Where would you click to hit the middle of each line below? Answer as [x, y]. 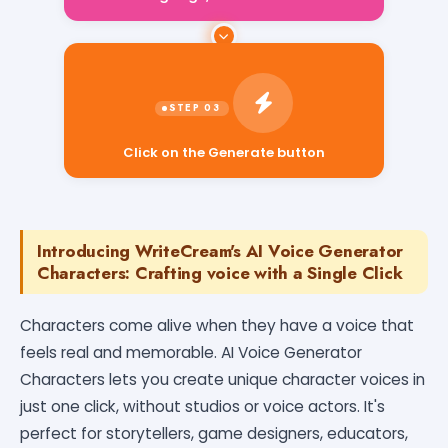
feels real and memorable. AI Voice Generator [191, 352]
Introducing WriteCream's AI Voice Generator [220, 250]
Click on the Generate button [224, 152]
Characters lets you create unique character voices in [222, 379]
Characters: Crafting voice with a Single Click [220, 272]
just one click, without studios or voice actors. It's [202, 406]
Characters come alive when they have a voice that [217, 325]
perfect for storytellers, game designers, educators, [214, 433]
